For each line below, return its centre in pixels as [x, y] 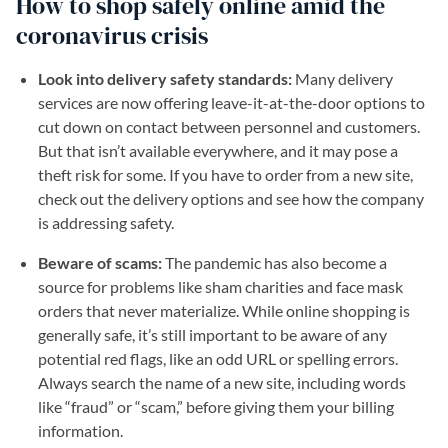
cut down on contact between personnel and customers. [229, 126]
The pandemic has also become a [274, 262]
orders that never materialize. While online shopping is [224, 310]
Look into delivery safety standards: [166, 78]
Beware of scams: [100, 262]
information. [80, 430]
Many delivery [344, 78]
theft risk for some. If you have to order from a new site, [225, 174]
